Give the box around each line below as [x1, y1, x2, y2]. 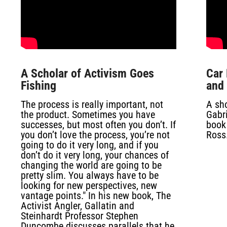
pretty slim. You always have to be [20, 169, 159, 181]
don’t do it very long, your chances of [20, 149, 169, 161]
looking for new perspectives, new [20, 179, 157, 192]
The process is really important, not [20, 98, 163, 110]
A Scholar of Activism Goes [20, 66, 154, 81]
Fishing [20, 79, 56, 93]
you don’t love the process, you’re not [20, 129, 170, 141]
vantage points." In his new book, [20, 190, 156, 202]
